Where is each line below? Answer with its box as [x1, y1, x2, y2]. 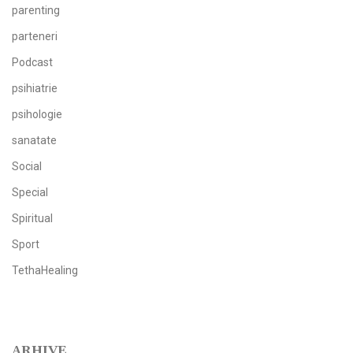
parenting [12, 4, 60, 17]
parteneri [12, 30, 58, 43]
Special [12, 186, 48, 199]
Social [12, 160, 42, 173]
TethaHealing [12, 264, 78, 277]
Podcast [12, 56, 53, 69]
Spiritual [12, 212, 53, 225]
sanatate [12, 134, 57, 147]
